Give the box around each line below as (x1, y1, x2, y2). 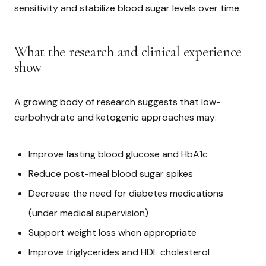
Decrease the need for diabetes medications (28, 187, 223, 200)
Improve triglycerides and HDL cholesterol (28, 246, 210, 259)
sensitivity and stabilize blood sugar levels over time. (14, 2, 241, 15)
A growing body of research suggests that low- (14, 96, 221, 109)
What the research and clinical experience (14, 43, 242, 61)
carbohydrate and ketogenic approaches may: (14, 111, 217, 124)
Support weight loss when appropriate (28, 226, 197, 239)
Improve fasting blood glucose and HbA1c (28, 148, 208, 161)
